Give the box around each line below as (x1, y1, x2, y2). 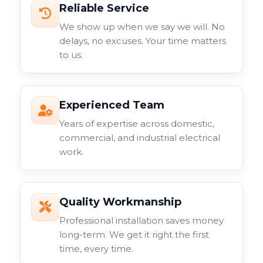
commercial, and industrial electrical (59, 132, 220, 143)
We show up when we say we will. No (59, 21, 225, 32)
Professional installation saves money (59, 215, 224, 226)
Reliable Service (59, 2, 149, 15)
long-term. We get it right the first (59, 229, 209, 240)
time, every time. (59, 243, 133, 254)
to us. (59, 49, 83, 60)
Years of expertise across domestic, (59, 118, 214, 129)
